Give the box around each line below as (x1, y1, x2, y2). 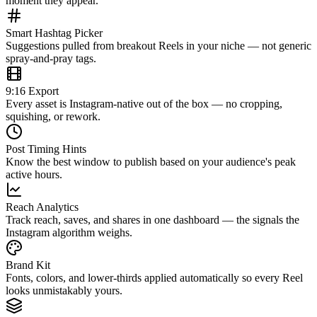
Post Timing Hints (6, 143, 86, 156)
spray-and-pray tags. (6, 52, 96, 65)
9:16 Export (6, 85, 59, 98)
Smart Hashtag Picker (6, 27, 103, 40)
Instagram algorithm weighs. (6, 226, 132, 239)
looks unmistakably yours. (6, 284, 122, 297)
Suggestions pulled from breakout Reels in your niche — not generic (6, 40, 311, 52)
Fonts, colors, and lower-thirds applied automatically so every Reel (6, 272, 303, 284)
